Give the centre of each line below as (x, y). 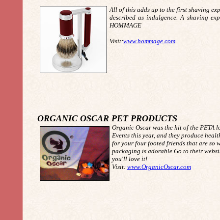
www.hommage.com (149, 41)
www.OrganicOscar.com (159, 167)
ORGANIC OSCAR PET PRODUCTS (107, 118)
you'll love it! (129, 159)
